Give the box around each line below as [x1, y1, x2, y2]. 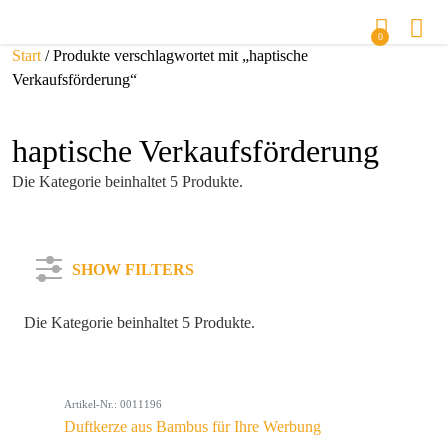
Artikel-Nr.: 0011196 [64, 398, 162, 410]
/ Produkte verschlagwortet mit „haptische [41, 47, 308, 64]
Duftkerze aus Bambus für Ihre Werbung [64, 418, 321, 435]
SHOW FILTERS [72, 261, 194, 278]
